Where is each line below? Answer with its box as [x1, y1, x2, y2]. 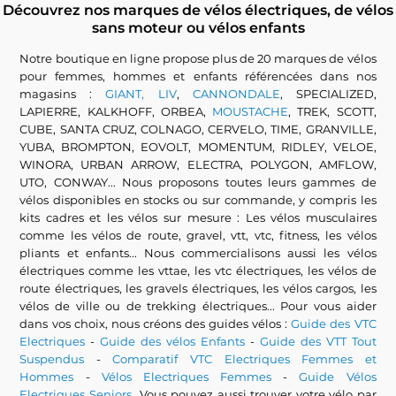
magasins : [19, 87, 106, 101]
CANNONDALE [192, 87, 280, 101]
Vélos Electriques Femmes [101, 369, 272, 384]
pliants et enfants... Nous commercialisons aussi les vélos [19, 246, 377, 260]
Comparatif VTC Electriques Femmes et [112, 352, 377, 366]
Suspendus [19, 352, 85, 366]
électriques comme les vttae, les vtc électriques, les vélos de [19, 263, 377, 278]
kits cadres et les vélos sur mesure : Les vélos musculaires [19, 210, 377, 225]
